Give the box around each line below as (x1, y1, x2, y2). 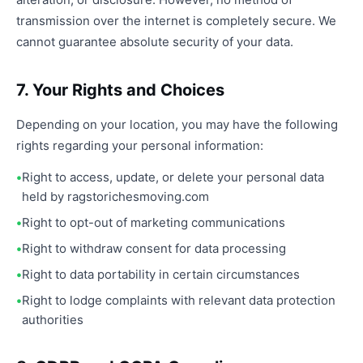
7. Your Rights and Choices (16, 80, 224, 100)
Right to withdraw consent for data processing (22, 241, 286, 256)
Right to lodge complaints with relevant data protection (22, 293, 335, 308)
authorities (22, 312, 83, 327)
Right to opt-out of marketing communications (22, 215, 285, 230)
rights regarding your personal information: (16, 138, 263, 153)
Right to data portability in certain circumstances (22, 267, 300, 282)
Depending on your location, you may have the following (16, 117, 338, 132)
